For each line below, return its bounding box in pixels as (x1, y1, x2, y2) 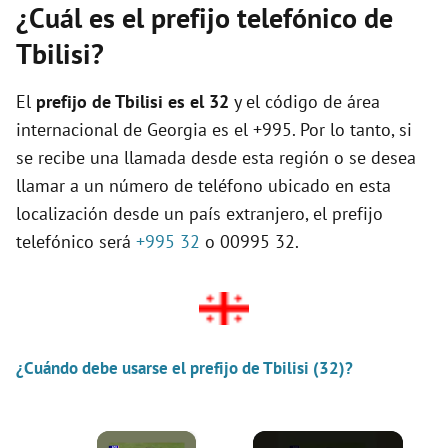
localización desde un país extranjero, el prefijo (16, 202, 383, 225)
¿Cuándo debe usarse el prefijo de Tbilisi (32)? (16, 356, 353, 379)
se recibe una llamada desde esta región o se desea (16, 146, 416, 169)
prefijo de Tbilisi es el (36, 90, 209, 113)
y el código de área (229, 90, 380, 113)
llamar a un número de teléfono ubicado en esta (16, 174, 391, 197)
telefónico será (16, 230, 136, 253)
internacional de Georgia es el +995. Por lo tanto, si (16, 118, 412, 141)
